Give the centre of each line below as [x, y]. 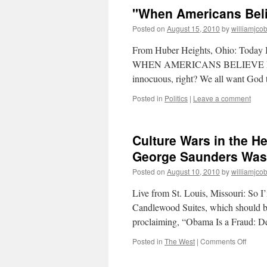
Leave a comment [222, 98]
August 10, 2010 [193, 171]
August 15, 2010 [193, 28]
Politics [176, 98]
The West [180, 241]
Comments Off [223, 241]
